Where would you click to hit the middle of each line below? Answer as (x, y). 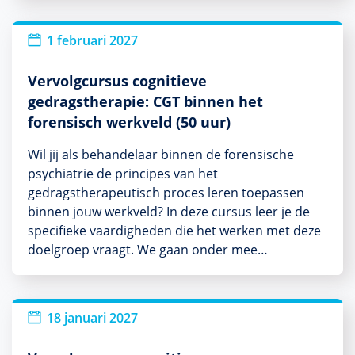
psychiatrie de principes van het (123, 173)
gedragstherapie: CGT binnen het (145, 101)
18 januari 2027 (92, 317)
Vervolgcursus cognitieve (117, 80)
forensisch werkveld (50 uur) (129, 122)
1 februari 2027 (92, 40)
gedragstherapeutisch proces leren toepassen (166, 192)
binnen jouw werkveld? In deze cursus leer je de (169, 211)
